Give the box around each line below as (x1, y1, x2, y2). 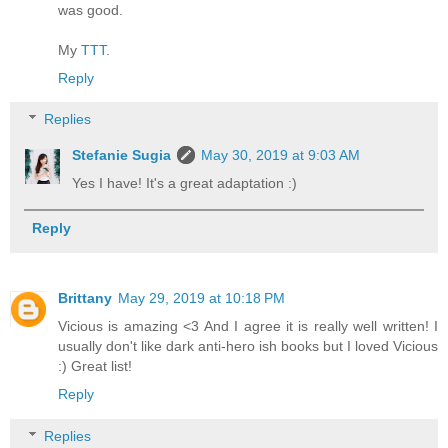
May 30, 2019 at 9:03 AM (201, 147, 361, 164)
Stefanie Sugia (72, 147, 172, 164)
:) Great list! (58, 358, 132, 375)
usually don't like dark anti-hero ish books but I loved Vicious (58, 338, 438, 355)
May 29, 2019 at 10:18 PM (118, 290, 285, 307)
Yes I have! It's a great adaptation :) (72, 175, 298, 192)
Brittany (58, 290, 112, 307)
